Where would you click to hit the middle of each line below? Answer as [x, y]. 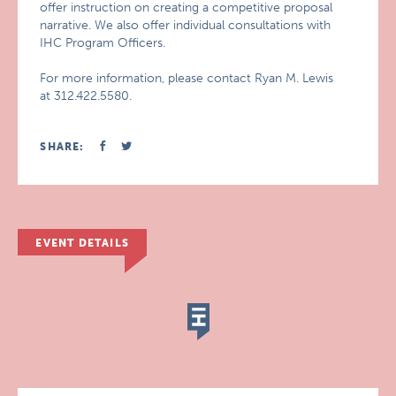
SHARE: [62, 147]
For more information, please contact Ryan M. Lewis [187, 78]
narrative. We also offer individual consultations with [186, 25]
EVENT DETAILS [82, 243]
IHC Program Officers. [103, 43]
